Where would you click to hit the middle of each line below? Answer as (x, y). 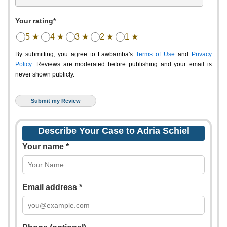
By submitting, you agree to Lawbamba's (75, 54)
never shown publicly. (45, 74)
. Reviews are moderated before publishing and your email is (122, 64)
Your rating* (35, 21)
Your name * (46, 147)
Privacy (202, 54)
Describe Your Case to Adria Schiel (113, 131)
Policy (24, 64)
